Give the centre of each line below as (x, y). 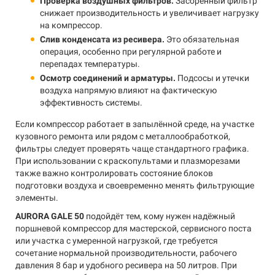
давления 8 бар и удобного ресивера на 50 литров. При (126, 265)
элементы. (37, 198)
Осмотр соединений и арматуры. (108, 78)
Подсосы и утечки (212, 78)
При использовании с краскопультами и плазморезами (128, 161)
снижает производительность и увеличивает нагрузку (149, 13)
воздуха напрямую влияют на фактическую (128, 90)
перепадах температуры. (90, 64)
